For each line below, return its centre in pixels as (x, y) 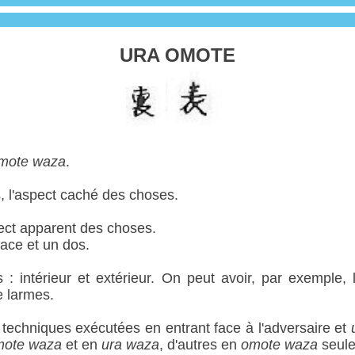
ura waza (130, 345)
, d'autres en (200, 345)
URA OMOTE (177, 55)
